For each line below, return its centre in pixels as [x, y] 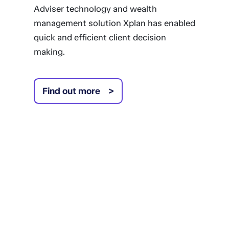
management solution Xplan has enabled [114, 23]
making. [49, 52]
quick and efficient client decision [100, 37]
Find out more [71, 91]
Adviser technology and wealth [95, 9]
